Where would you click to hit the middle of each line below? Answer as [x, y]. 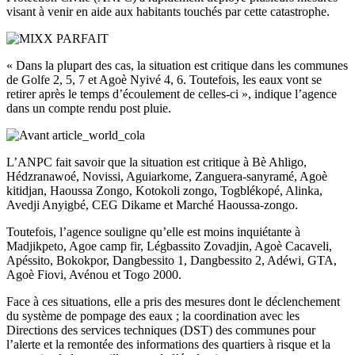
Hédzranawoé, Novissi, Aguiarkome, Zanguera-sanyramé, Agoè [167, 176]
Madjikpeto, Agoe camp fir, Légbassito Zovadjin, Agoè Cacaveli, [169, 246]
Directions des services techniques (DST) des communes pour [161, 330]
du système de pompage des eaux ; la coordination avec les [153, 315]
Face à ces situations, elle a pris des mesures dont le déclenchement [173, 301]
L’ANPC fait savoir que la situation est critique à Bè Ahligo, [157, 162]
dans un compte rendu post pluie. [89, 108]
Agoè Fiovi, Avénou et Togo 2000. [94, 274]
